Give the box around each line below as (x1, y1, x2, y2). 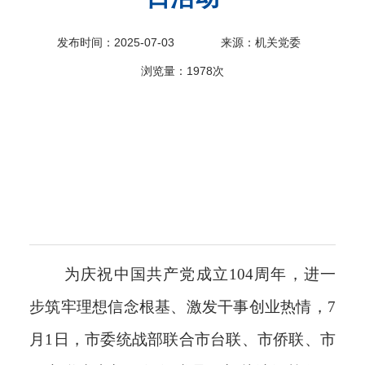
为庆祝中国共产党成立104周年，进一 (64, 265, 336, 283)
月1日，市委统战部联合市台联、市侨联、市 (29, 330, 336, 348)
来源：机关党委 (220, 36, 301, 50)
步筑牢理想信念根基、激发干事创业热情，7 (29, 297, 336, 315)
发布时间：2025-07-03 (56, 36, 174, 50)
